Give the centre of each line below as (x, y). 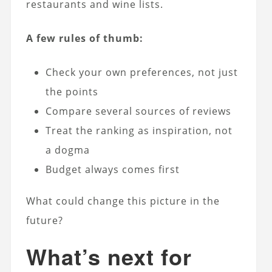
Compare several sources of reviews (138, 111)
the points (72, 91)
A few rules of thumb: (84, 38)
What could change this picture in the (123, 201)
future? (44, 220)
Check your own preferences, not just (141, 72)
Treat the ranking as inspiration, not (139, 130)
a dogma (67, 150)
